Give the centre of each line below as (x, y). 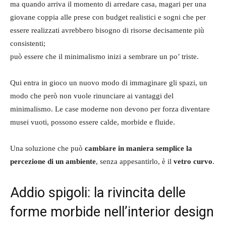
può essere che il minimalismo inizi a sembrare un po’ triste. (104, 56)
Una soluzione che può (47, 148)
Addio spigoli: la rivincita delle (98, 192)
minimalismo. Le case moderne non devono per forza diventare (110, 109)
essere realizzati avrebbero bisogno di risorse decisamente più (107, 30)
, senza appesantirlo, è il (135, 161)
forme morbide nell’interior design (112, 212)
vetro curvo (193, 161)
